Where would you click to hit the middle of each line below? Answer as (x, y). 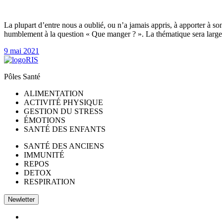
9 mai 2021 (22, 51)
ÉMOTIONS (45, 120)
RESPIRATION (50, 182)
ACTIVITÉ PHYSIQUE (63, 103)
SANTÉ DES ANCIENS (64, 146)
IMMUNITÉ (44, 155)
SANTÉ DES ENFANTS (65, 129)
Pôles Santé (22, 77)
